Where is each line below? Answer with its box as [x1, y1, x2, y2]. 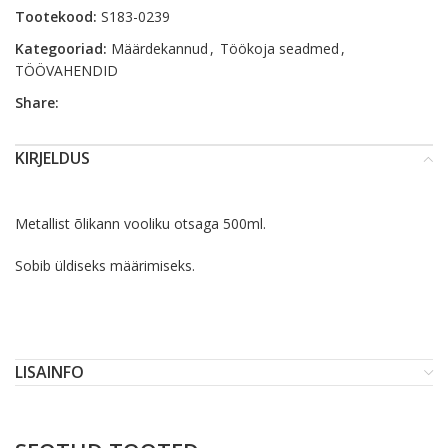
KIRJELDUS [15, 147, 90, 169]
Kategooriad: [15, 39, 107, 58]
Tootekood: [15, 7, 101, 26]
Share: [15, 93, 59, 112]
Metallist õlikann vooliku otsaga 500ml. [15, 214, 270, 233]
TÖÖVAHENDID [15, 61, 118, 80]
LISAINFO [15, 361, 84, 383]
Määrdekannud [111, 39, 208, 58]
